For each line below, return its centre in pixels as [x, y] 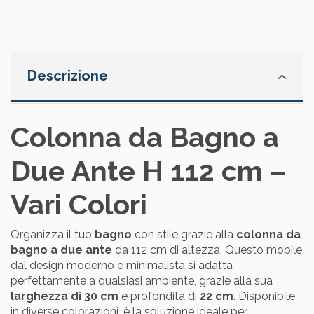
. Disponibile [264, 296]
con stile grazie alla [184, 235]
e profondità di [159, 296]
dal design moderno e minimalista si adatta [122, 266]
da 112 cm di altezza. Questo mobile [207, 250]
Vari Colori [79, 205]
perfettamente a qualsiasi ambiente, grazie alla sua [142, 281]
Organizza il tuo [53, 235]
